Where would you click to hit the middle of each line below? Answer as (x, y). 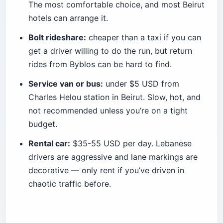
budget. (43, 124)
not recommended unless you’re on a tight (108, 111)
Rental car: (49, 144)
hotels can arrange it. (68, 18)
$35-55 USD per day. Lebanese (131, 144)
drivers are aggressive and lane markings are (113, 157)
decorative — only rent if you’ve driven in (106, 170)
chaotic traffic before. (70, 184)
